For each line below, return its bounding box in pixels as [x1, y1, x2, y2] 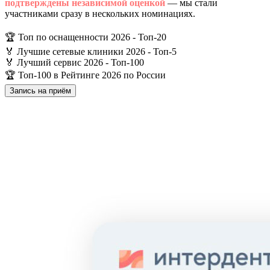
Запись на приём [10, 86, 71, 95]
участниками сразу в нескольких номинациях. [5, 8, 195, 19]
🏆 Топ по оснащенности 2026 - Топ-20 [5, 31, 166, 42]
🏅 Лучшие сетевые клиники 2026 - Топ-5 [5, 46, 177, 57]
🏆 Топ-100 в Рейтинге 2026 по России [5, 69, 166, 80]
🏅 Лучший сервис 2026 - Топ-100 [5, 57, 144, 67]
